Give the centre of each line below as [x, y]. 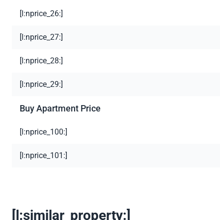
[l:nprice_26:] [41, 14]
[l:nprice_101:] [43, 156]
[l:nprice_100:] [43, 132]
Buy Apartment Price [60, 109]
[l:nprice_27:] [41, 37]
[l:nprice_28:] [41, 61]
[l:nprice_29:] [41, 84]
